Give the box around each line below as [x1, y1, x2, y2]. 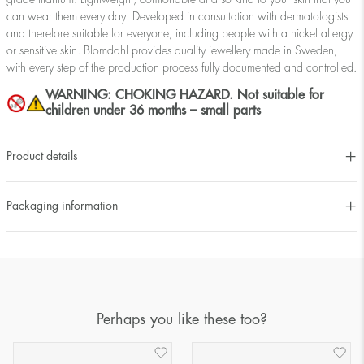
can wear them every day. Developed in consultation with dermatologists [6, 10, 348, 22]
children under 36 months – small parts [45, 103, 261, 117]
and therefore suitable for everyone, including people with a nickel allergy [6, 27, 353, 39]
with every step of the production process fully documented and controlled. [6, 61, 357, 73]
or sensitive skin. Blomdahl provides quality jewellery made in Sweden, [6, 44, 337, 56]
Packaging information [6, 200, 118, 212]
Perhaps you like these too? [97, 311, 267, 327]
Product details [6, 150, 78, 162]
